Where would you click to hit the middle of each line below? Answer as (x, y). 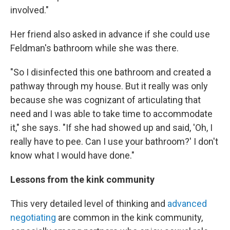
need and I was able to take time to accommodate (111, 113)
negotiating (33, 217)
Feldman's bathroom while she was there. (94, 48)
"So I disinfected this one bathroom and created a (111, 72)
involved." (30, 10)
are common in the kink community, (129, 217)
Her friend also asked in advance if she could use (110, 34)
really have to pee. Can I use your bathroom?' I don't (114, 141)
